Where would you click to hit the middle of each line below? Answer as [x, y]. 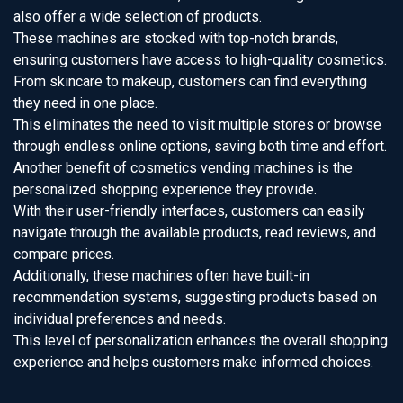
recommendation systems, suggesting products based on [195, 297]
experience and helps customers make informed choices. [193, 362]
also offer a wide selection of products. [138, 17]
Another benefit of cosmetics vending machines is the [183, 168]
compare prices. [64, 254]
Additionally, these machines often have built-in [161, 276]
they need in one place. [85, 103]
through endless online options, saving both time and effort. [200, 146]
